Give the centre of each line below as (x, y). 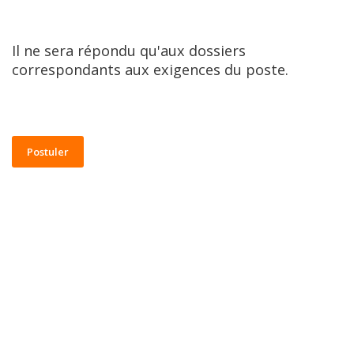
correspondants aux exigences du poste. (150, 70)
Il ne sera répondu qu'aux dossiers (129, 51)
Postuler (48, 152)
